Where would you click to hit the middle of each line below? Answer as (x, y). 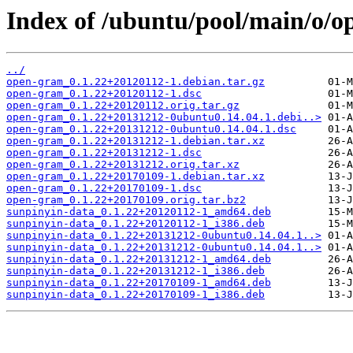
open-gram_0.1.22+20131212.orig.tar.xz (123, 165)
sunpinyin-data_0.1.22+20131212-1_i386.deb (136, 271)
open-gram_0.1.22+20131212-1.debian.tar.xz (136, 141)
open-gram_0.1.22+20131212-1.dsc (104, 153)
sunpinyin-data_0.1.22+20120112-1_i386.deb (136, 224)
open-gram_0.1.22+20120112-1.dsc (104, 94)
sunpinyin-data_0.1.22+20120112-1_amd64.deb (139, 212)
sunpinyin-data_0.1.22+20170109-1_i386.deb (136, 295)
